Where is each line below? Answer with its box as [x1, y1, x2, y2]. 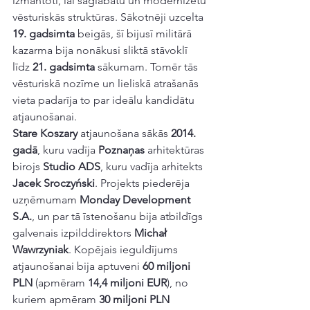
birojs [12, 160, 43, 173]
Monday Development [80, 193, 193, 206]
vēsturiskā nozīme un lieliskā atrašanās [12, 77, 201, 90]
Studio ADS [43, 160, 100, 173]
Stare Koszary [12, 127, 77, 140]
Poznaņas [98, 143, 145, 156]
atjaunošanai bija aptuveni [12, 259, 143, 273]
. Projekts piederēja [95, 176, 192, 190]
